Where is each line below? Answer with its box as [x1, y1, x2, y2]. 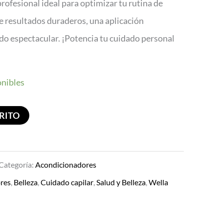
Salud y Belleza [96, 177, 146, 187]
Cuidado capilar [41, 177, 93, 187]
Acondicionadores [35, 159, 96, 169]
